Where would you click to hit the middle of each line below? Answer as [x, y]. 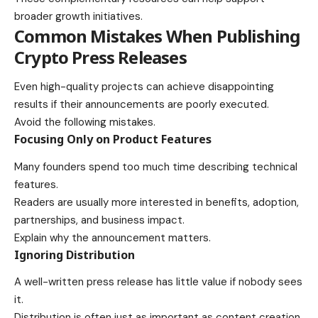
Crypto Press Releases [100, 57]
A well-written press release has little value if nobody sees [158, 282]
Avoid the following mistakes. [85, 122]
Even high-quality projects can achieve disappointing [144, 87]
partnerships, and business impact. [99, 220]
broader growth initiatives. [78, 17]
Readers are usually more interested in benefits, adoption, [157, 202]
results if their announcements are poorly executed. [142, 105]
